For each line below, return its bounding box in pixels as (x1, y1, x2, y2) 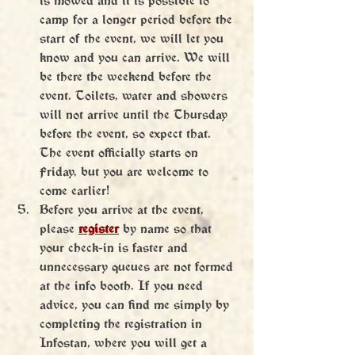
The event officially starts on (40, 144, 202, 160)
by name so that (119, 220, 216, 236)
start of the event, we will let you (40, 30, 227, 46)
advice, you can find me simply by (40, 296, 233, 312)
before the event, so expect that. (40, 125, 215, 141)
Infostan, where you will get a (40, 334, 211, 350)
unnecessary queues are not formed (40, 258, 237, 274)
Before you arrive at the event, (40, 201, 208, 217)
